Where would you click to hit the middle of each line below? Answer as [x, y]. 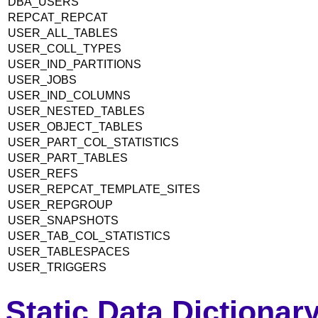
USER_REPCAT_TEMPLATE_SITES [104, 190]
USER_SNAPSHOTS [63, 221]
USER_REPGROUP [60, 205]
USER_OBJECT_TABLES [75, 127]
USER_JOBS [42, 80]
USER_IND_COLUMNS [69, 96]
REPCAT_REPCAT [58, 18]
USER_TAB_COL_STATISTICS [89, 236]
